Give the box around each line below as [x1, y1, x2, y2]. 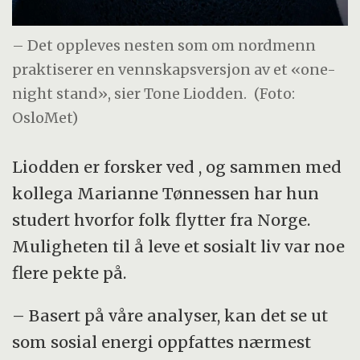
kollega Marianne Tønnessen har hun [12, 182, 320, 203]
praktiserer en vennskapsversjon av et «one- [12, 60, 337, 80]
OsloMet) [12, 108, 79, 128]
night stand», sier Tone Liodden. [12, 84, 247, 104]
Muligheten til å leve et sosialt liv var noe [12, 235, 346, 256]
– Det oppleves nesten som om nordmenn [12, 36, 317, 55]
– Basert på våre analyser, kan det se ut [12, 305, 329, 325]
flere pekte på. [12, 262, 131, 283]
